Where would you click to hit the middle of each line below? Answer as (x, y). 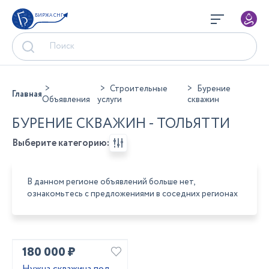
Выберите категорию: (61, 143)
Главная (27, 94)
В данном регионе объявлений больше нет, (111, 182)
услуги (109, 100)
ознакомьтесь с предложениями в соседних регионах (132, 194)
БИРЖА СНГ (49, 15)
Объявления (66, 100)
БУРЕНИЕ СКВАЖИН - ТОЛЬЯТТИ (121, 124)
